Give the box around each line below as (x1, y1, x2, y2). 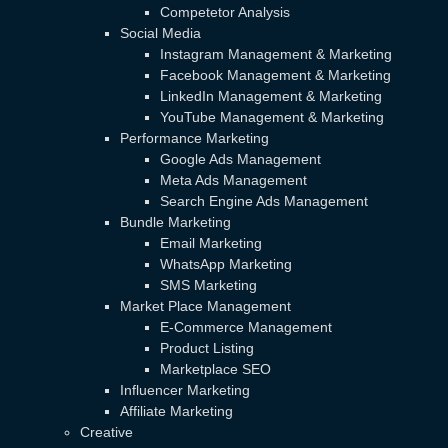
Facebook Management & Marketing (160, 66, 391, 83)
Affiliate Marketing (120, 402, 233, 419)
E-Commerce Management (160, 318, 332, 335)
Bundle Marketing (120, 213, 231, 230)
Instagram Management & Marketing (160, 45, 392, 62)
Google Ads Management (160, 150, 321, 167)
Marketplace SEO (160, 360, 271, 377)
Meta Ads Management (160, 171, 307, 188)
